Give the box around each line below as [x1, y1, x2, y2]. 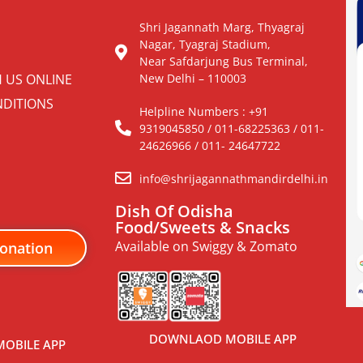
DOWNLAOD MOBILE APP [148, 330, 297, 347]
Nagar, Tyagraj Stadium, [139, 36, 271, 52]
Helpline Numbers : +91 [139, 103, 268, 119]
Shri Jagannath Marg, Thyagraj [139, 19, 305, 35]
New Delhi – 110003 [139, 70, 246, 86]
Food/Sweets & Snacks [115, 216, 290, 238]
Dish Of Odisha [115, 199, 233, 222]
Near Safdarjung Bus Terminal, [139, 53, 308, 69]
